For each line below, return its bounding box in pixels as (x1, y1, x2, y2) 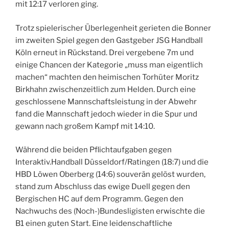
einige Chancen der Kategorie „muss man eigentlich (15, 60, 203, 70)
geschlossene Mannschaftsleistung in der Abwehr (15, 97, 197, 106)
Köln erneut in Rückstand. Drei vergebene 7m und (15, 48, 194, 57)
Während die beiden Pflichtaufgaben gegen (15, 145, 172, 155)
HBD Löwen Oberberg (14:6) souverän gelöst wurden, (15, 170, 205, 179)
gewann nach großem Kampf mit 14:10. (15, 121, 156, 131)
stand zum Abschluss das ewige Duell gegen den (15, 182, 190, 192)
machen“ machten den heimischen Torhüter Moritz (15, 72, 199, 82)
